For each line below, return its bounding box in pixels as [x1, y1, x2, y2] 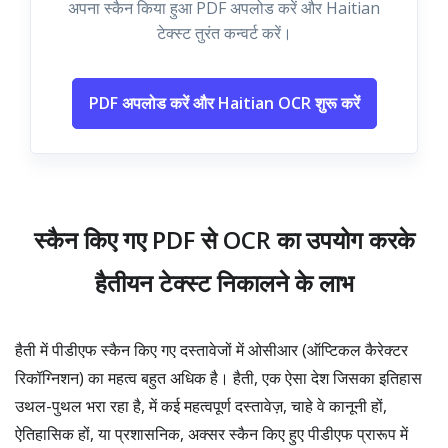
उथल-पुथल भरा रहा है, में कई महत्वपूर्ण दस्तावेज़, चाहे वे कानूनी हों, [15, 395, 387, 417]
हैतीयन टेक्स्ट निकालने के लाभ [94, 266, 354, 299]
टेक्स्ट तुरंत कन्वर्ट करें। [156, 22, 292, 44]
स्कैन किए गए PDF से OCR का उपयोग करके [33, 223, 415, 256]
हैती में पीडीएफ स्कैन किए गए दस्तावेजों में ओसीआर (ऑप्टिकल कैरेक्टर [15, 339, 408, 361]
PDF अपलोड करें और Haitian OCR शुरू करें [88, 92, 360, 114]
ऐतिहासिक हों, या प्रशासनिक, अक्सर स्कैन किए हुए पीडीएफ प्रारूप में [15, 423, 408, 445]
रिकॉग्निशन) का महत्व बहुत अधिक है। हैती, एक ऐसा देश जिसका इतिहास [15, 367, 422, 389]
